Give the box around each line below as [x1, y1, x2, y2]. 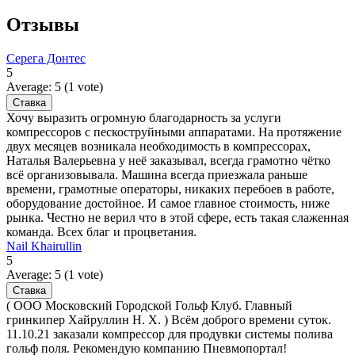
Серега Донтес [6, 52, 86, 66]
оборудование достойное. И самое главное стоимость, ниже [6, 197, 330, 211]
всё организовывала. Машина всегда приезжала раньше [6, 168, 307, 182]
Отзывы [6, 14, 79, 36]
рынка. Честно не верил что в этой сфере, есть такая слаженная [6, 211, 349, 225]
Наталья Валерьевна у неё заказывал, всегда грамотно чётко [6, 154, 330, 168]
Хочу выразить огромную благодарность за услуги [6, 111, 281, 125]
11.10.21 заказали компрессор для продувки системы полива [6, 327, 333, 342]
